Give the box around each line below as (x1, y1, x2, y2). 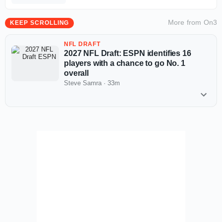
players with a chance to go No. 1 (64, 58, 185, 67)
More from (168, 18, 204, 26)
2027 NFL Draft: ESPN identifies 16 (64, 49, 191, 57)
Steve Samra (64, 79, 102, 87)
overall (64, 68, 89, 77)
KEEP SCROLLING (10, 19, 69, 26)
